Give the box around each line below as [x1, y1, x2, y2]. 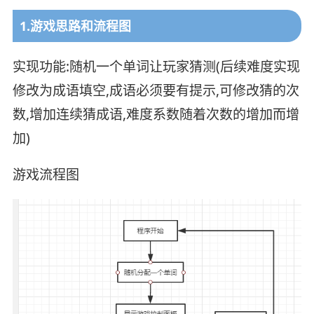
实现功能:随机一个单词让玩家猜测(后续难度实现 [12, 57, 300, 76]
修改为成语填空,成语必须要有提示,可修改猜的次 [12, 81, 299, 100]
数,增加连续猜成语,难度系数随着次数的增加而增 [12, 104, 299, 123]
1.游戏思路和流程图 [19, 17, 131, 34]
